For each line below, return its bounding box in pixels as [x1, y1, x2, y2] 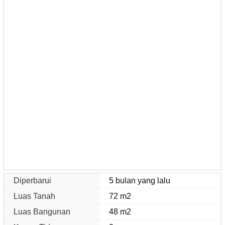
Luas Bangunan [14, 207, 70, 216]
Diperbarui [14, 176, 51, 185]
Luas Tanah [14, 191, 55, 200]
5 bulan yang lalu [109, 176, 171, 185]
